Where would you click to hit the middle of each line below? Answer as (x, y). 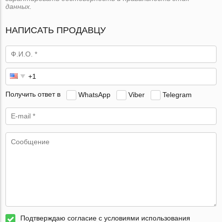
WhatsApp (95, 94)
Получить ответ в (33, 94)
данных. (19, 6)
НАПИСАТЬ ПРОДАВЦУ (56, 30)
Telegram (177, 94)
